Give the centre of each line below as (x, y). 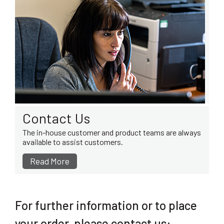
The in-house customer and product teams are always (112, 132)
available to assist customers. (73, 142)
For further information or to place (106, 205)
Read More (50, 161)
